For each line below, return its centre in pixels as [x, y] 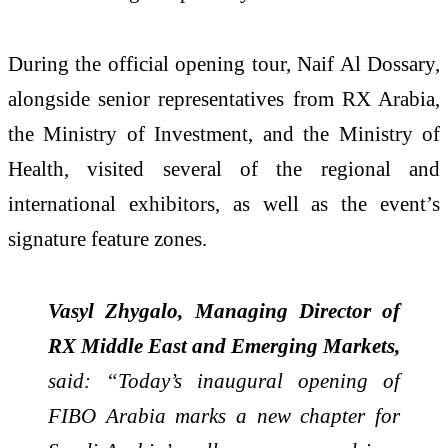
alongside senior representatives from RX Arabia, [224, 98]
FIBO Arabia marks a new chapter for [224, 415]
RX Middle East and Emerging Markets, [224, 345]
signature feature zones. [107, 238]
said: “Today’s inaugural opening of [224, 380]
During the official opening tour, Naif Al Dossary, [224, 63]
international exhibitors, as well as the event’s [224, 203]
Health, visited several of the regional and [224, 168]
